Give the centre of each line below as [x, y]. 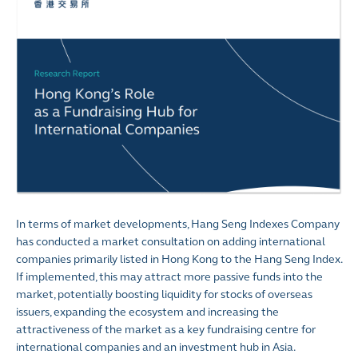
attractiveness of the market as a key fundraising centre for [166, 329]
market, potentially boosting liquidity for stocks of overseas [164, 294]
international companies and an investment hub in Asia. [156, 347]
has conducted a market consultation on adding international [171, 241]
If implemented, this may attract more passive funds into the [169, 276]
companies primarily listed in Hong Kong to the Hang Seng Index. [179, 259]
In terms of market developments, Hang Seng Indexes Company [178, 224]
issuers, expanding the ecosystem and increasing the [147, 312]
